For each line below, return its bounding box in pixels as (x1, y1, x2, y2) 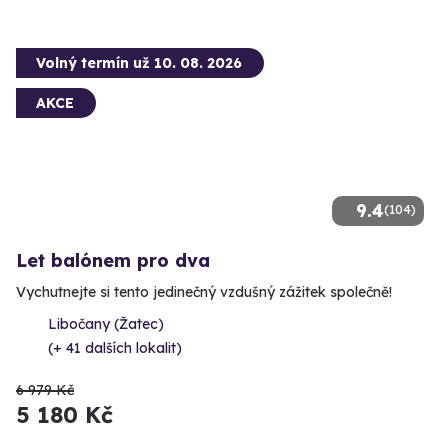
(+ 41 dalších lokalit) (48, 338, 182, 357)
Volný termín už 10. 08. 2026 (36, 53, 242, 72)
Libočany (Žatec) (48, 314, 164, 333)
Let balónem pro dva (16, 248, 210, 272)
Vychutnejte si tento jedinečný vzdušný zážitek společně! (16, 282, 392, 301)
